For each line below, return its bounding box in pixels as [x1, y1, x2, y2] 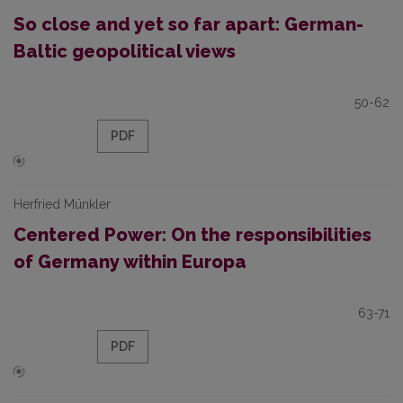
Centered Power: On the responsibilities [13, 224, 372, 246]
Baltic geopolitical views [13, 40, 236, 62]
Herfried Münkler [13, 197, 111, 211]
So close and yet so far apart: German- [13, 13, 363, 35]
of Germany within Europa [13, 251, 246, 273]
